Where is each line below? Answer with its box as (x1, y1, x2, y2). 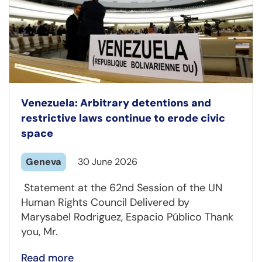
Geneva (26, 156, 61, 168)
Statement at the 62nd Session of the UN (21, 181, 222, 195)
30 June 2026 (78, 156, 137, 168)
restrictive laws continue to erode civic (21, 111, 225, 126)
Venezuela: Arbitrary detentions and (21, 96, 211, 111)
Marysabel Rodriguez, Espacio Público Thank (21, 210, 233, 225)
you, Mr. (21, 225, 58, 239)
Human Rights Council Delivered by (21, 195, 189, 210)
